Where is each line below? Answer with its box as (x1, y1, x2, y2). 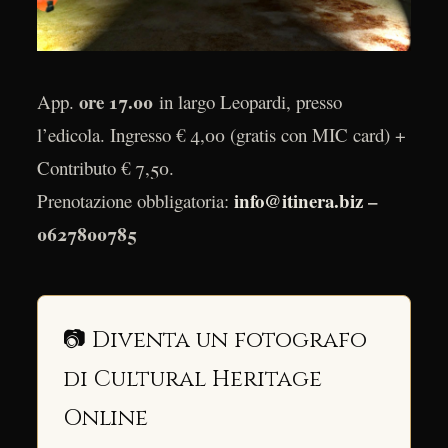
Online (62, 402, 148, 433)
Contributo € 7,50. (36, 154, 174, 180)
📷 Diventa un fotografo (62, 324, 367, 355)
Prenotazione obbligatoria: (36, 187, 234, 213)
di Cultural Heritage (62, 363, 322, 394)
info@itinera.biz (233, 186, 363, 214)
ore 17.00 (78, 87, 159, 115)
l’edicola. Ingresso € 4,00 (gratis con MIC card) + (36, 121, 406, 147)
